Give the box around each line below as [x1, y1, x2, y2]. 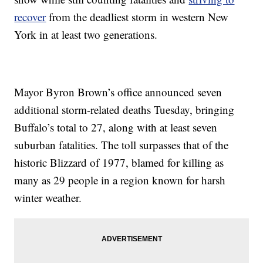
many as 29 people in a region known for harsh [14, 172, 226, 187]
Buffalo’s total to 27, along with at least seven [14, 119, 218, 134]
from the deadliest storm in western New [46, 9, 229, 24]
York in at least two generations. [14, 26, 158, 42]
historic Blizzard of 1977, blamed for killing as [14, 154, 224, 170]
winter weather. [14, 190, 82, 205]
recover [14, 9, 46, 24]
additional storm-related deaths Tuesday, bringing [14, 102, 235, 117]
